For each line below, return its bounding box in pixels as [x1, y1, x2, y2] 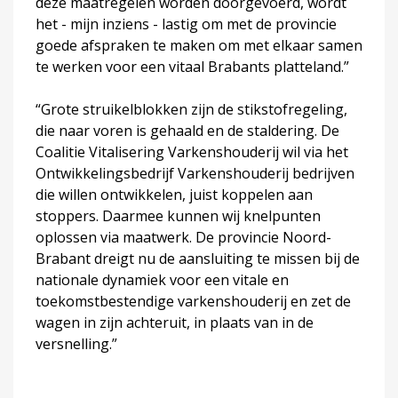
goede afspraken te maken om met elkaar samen [36, 35, 362, 55]
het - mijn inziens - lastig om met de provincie [36, 13, 337, 34]
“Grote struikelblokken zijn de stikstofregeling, [36, 99, 347, 119]
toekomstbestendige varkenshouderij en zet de [36, 291, 351, 311]
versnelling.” [36, 333, 117, 354]
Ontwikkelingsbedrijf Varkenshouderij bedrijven [36, 163, 354, 183]
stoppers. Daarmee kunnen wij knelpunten [36, 205, 321, 226]
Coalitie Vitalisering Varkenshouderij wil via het [36, 141, 348, 162]
